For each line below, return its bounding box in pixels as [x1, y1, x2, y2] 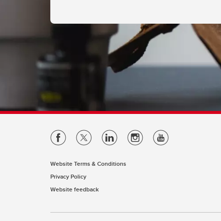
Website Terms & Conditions [50, 159, 126, 168]
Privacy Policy [50, 172, 86, 181]
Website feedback [50, 185, 99, 193]
